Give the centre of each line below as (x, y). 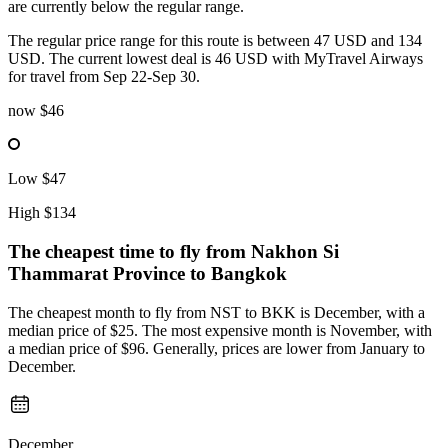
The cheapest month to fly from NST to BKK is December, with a (216, 312)
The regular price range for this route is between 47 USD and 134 (215, 41)
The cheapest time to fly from (129, 252)
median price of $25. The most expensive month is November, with (220, 330)
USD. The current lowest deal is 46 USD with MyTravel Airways (215, 59)
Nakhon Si (295, 252)
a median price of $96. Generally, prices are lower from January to (216, 348)
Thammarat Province (96, 274)
